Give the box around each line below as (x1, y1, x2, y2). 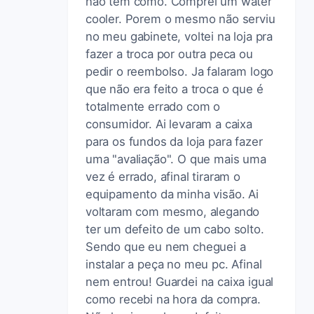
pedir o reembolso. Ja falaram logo (86, 64, 274, 78)
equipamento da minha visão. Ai (86, 186, 259, 201)
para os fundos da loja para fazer (86, 134, 263, 149)
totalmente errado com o (86, 99, 221, 114)
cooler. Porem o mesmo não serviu (86, 11, 275, 26)
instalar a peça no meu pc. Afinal (86, 257, 262, 271)
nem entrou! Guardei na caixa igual (86, 274, 274, 289)
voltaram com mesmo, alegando (86, 204, 260, 219)
